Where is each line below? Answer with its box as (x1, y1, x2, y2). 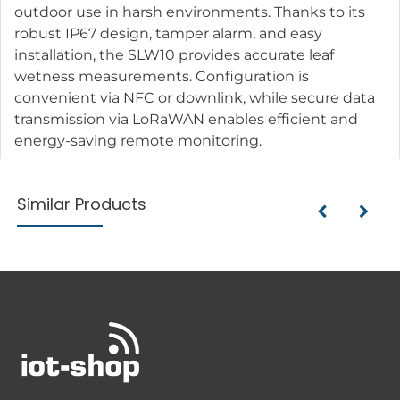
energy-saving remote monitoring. (14, 131, 262, 149)
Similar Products (17, 192, 147, 215)
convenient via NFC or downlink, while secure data (14, 88, 375, 106)
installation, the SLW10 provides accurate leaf (14, 46, 334, 63)
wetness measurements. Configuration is (14, 67, 309, 85)
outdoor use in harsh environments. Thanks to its (14, 3, 365, 21)
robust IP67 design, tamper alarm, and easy (14, 24, 322, 42)
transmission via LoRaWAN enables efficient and (14, 110, 358, 128)
